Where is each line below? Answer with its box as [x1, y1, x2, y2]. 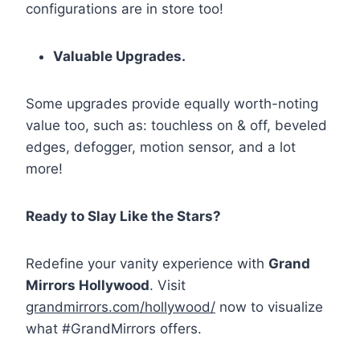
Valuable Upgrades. [53, 48, 186, 65]
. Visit [149, 277, 186, 294]
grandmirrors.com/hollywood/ [26, 299, 215, 316]
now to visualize [215, 299, 323, 316]
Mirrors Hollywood [26, 277, 149, 294]
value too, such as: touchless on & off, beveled [26, 117, 327, 134]
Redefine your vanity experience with [26, 256, 268, 272]
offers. [156, 321, 202, 337]
